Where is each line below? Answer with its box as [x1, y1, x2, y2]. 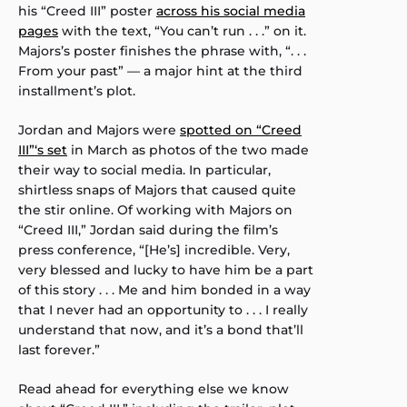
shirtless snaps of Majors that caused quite [18, 182, 296, 199]
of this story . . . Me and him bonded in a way [18, 282, 311, 299]
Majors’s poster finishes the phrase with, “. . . [18, 43, 306, 60]
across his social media [156, 3, 305, 20]
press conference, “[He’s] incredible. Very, [18, 242, 290, 259]
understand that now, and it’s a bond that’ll [18, 322, 303, 339]
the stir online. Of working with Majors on [18, 202, 293, 219]
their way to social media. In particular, [18, 162, 271, 179]
